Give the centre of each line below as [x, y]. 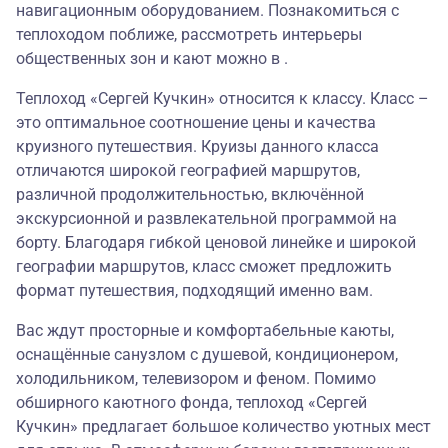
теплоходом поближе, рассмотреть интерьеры [189, 35]
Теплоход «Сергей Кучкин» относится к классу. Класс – [222, 99]
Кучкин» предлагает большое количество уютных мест [223, 427]
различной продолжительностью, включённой [190, 195]
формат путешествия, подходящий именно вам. [194, 291]
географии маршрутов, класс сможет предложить [204, 267]
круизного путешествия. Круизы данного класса [197, 147]
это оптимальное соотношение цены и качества [196, 123]
